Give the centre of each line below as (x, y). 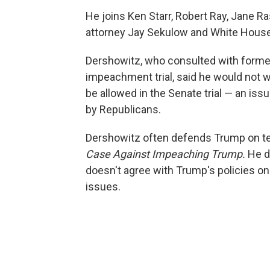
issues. (103, 187)
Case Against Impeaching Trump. (167, 154)
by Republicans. (123, 109)
